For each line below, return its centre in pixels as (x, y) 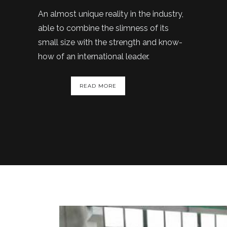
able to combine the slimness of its (103, 28)
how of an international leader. (94, 56)
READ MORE (98, 86)
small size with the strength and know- (110, 42)
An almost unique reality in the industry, (111, 14)
